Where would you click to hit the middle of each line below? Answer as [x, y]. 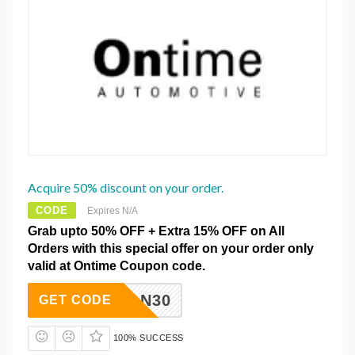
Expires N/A [113, 211]
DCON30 [137, 301]
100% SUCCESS [148, 338]
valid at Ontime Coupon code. [116, 266]
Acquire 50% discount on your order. [126, 188]
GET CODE [75, 300]
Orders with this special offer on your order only [171, 249]
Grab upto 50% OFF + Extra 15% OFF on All [156, 231]
